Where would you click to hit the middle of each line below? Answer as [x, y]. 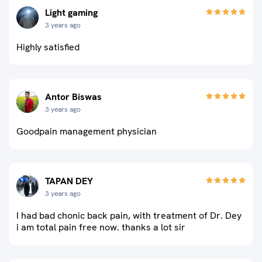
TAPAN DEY [69, 181]
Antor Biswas [73, 97]
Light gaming [71, 13]
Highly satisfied [48, 47]
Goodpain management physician [87, 131]
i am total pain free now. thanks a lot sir [101, 227]
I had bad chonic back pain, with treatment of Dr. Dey [129, 216]
